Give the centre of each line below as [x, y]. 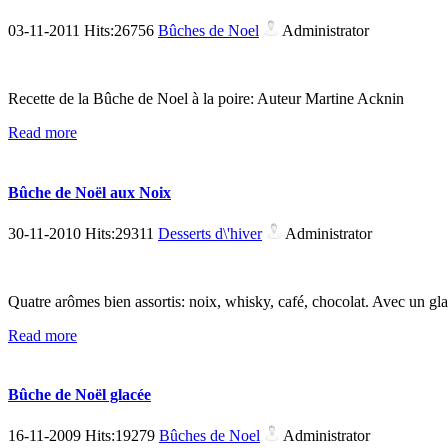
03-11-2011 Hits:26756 [83, 31]
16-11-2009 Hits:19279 [83, 436]
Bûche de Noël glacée [79, 395]
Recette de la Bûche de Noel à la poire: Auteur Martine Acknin [206, 99]
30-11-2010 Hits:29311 [83, 233]
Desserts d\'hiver [210, 233]
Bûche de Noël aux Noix [89, 192]
